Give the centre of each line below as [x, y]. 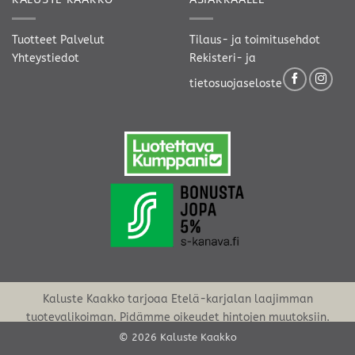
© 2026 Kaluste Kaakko [177, 337]
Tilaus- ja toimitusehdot [255, 40]
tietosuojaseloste [236, 84]
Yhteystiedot [46, 59]
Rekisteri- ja [223, 59]
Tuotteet [34, 40]
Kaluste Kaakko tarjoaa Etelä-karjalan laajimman [177, 299]
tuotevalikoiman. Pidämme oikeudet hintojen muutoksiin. [177, 317]
